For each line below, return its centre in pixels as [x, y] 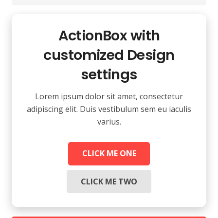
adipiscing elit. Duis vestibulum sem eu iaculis [109, 109]
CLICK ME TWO [109, 181]
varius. [109, 122]
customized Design [109, 55]
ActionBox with [109, 36]
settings [109, 75]
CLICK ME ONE [109, 154]
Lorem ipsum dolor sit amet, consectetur [109, 97]
